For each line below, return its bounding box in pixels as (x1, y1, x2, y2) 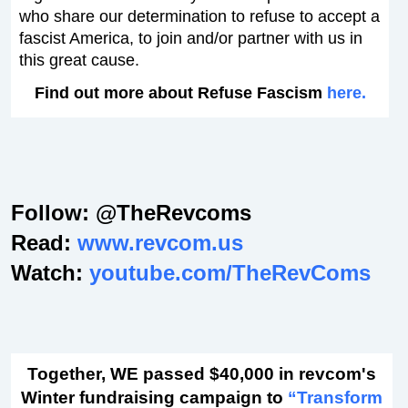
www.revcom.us (77, 229, 244, 255)
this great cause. (18, 51, 139, 70)
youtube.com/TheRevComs (89, 260, 372, 285)
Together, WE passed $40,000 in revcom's (27, 363, 377, 383)
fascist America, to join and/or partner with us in (18, 29, 362, 48)
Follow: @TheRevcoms (11, 199, 252, 225)
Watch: (11, 260, 90, 285)
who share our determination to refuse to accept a (18, 7, 380, 26)
